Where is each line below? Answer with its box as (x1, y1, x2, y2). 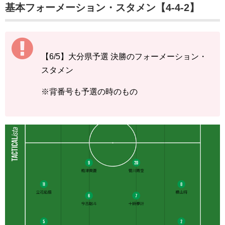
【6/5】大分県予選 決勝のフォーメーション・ (41, 52, 207, 61)
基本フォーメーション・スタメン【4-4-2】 (5, 2, 199, 14)
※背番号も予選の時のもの (41, 87, 138, 96)
